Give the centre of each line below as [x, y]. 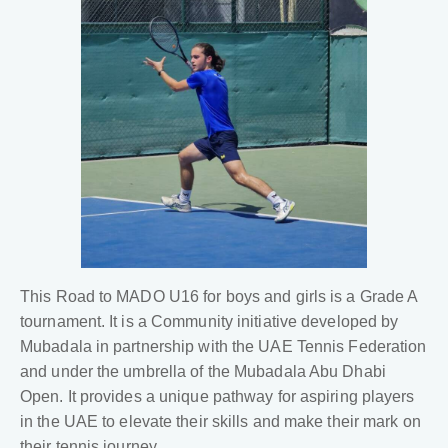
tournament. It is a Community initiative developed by [209, 322]
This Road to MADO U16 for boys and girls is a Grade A [219, 297]
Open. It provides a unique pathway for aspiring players [217, 397]
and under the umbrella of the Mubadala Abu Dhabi [203, 372]
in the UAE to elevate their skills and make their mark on [220, 422]
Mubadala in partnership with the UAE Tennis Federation [223, 347]
